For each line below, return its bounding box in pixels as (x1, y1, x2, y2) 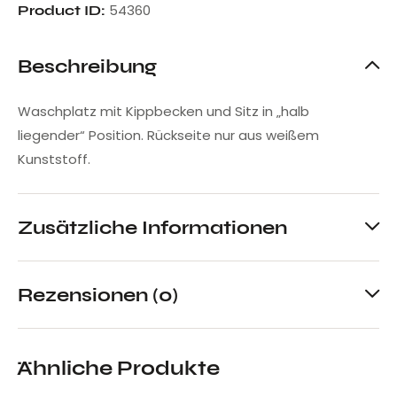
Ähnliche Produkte (17, 355, 220, 380)
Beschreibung (18, 54, 157, 77)
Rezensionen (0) (18, 283, 178, 306)
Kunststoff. (18, 149, 90, 168)
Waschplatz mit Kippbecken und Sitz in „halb (18, 101, 309, 121)
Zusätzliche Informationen (18, 215, 287, 238)
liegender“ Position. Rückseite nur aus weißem (18, 125, 319, 144)
